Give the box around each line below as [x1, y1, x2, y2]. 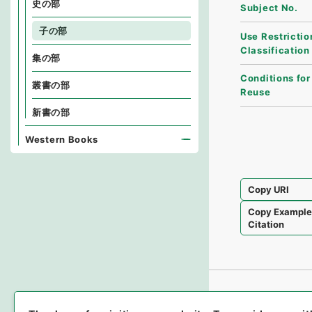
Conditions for [240, 72, 311, 84]
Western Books [25, 134, 99, 145]
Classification [240, 44, 310, 56]
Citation [248, 218, 285, 230]
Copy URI [248, 183, 290, 195]
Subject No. [240, 2, 298, 14]
